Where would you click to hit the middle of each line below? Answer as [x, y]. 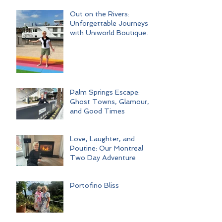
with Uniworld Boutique [108, 33]
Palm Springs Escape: [105, 92]
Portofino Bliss [94, 186]
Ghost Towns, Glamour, [110, 102]
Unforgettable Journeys [109, 24]
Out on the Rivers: [100, 14]
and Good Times [97, 111]
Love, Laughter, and [102, 139]
